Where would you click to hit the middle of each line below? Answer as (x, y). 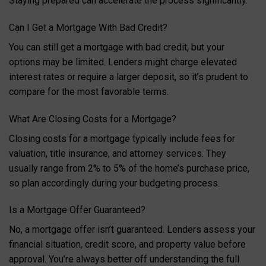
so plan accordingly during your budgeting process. (114, 183)
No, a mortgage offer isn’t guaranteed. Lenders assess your (132, 230)
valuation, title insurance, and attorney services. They (118, 153)
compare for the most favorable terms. (89, 91)
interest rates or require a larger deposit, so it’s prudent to (129, 77)
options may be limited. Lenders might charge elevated (123, 62)
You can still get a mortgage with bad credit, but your (117, 47)
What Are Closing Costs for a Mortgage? (93, 119)
